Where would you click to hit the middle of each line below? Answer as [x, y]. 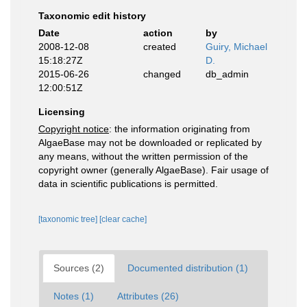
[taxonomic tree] [69, 219]
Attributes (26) [148, 296]
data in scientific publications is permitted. [128, 184]
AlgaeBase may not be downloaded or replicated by [150, 143]
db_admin [227, 74]
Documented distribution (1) [188, 268]
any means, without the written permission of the [143, 156]
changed [162, 74]
